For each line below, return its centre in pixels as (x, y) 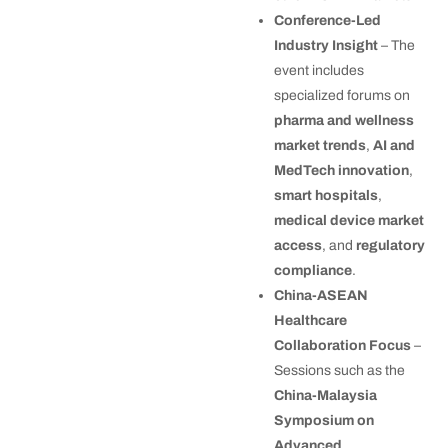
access (298, 246)
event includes (319, 71)
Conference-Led (327, 21)
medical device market (349, 221)
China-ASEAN (321, 296)
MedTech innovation (341, 171)
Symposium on (324, 421)
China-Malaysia (325, 396)
